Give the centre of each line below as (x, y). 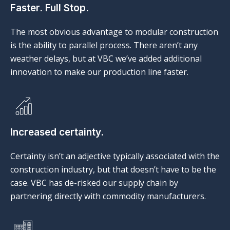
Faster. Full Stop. (50, 8)
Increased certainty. (57, 132)
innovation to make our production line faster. (99, 72)
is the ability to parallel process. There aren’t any (104, 45)
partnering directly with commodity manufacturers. (108, 196)
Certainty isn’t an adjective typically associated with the (115, 156)
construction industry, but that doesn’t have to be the (113, 169)
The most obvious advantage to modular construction (114, 32)
